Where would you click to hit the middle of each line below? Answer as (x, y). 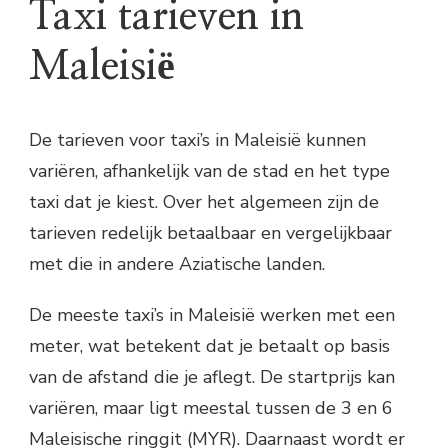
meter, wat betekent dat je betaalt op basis (209, 345)
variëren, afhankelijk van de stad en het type (209, 170)
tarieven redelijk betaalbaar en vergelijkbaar (210, 232)
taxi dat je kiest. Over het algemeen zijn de (204, 201)
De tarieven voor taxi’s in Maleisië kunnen (197, 139)
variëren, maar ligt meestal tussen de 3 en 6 (211, 407)
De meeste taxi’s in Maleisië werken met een (212, 314)
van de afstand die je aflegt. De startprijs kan (212, 376)
